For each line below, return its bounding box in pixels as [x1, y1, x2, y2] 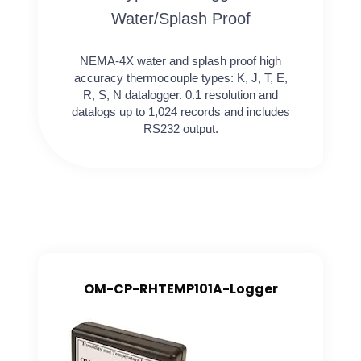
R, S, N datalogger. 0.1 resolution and [83, 87, 278, 102]
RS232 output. [143, 121, 218, 135]
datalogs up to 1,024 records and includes [71, 104, 290, 118]
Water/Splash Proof [110, 9, 251, 27]
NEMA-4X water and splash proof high [80, 53, 281, 68]
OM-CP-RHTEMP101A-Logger [83, 280, 278, 299]
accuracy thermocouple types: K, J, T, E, [73, 70, 288, 85]
